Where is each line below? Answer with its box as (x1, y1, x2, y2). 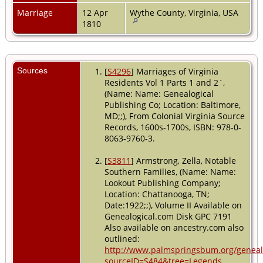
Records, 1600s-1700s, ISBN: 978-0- (104, 121, 241, 133)
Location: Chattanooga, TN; (104, 188, 210, 200)
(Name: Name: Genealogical (104, 87, 214, 99)
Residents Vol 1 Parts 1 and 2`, (104, 76, 225, 88)
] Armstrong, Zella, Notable (130, 154, 236, 166)
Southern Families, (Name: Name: (104, 166, 236, 177)
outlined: (104, 232, 140, 244)
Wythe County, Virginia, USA (130, 6, 241, 18)
